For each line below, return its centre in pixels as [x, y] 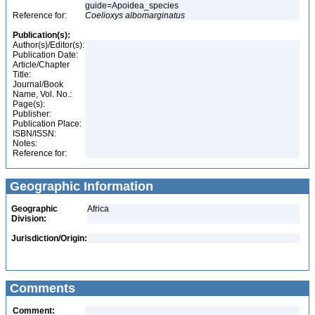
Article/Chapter [41, 65]
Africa [98, 209]
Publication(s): [41, 35]
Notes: [25, 143]
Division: [29, 219]
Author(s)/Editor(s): [49, 45]
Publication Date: [45, 55]
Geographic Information [80, 186]
